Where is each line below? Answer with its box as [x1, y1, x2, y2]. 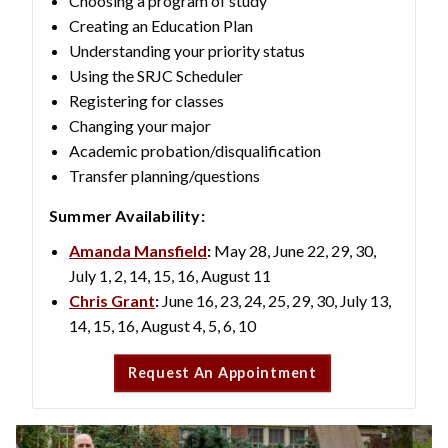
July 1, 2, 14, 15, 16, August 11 [69, 265, 271, 285]
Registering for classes [69, 90, 224, 110]
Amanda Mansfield [69, 240, 207, 260]
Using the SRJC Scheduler [69, 65, 243, 85]
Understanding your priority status [69, 40, 305, 60]
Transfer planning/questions [69, 165, 260, 185]
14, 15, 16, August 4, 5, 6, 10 [69, 315, 256, 335]
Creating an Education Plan [69, 15, 253, 35]
